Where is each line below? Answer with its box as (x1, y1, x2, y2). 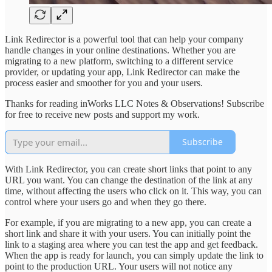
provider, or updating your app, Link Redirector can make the (5, 66, 240, 77)
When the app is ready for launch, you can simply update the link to (5, 250, 263, 260)
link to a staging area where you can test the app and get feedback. (5, 239, 258, 250)
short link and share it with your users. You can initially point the (5, 228, 251, 239)
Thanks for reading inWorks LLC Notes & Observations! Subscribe (5, 98, 264, 109)
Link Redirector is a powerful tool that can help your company (5, 33, 243, 44)
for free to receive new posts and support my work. (5, 109, 200, 120)
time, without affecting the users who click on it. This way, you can (5, 185, 262, 196)
